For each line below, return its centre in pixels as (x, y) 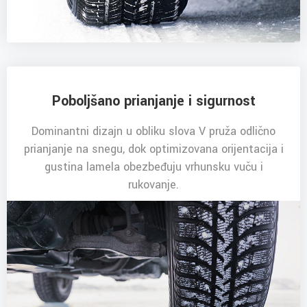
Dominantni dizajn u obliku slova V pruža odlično (153, 132)
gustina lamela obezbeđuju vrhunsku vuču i (153, 167)
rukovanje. (153, 185)
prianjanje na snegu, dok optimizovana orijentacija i (153, 149)
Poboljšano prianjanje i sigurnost (153, 101)
